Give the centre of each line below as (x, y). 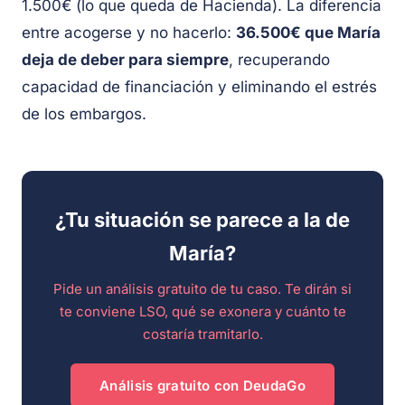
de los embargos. (84, 114)
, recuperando (279, 60)
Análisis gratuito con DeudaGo (202, 386)
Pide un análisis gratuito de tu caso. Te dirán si (202, 289)
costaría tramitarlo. (202, 334)
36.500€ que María (308, 33)
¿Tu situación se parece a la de (202, 220)
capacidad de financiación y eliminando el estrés (199, 87)
